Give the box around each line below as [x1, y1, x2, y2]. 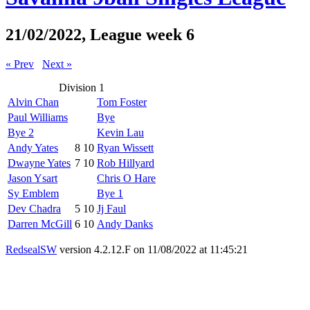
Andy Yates [8, 141, 58, 154]
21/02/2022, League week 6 [6, 25, 194, 44]
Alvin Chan [8, 95, 59, 108]
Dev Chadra [8, 202, 61, 215]
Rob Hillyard [97, 156, 154, 169]
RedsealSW [6, 243, 57, 255]
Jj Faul [97, 202, 126, 215]
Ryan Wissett [97, 141, 154, 154]
